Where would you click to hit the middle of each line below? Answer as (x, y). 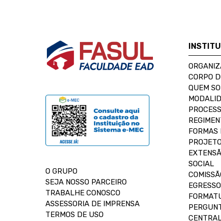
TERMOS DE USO (74, 215)
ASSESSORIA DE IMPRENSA (92, 204)
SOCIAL (201, 164)
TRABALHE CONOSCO (83, 193)
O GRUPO (61, 171)
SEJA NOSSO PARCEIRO (86, 182)
